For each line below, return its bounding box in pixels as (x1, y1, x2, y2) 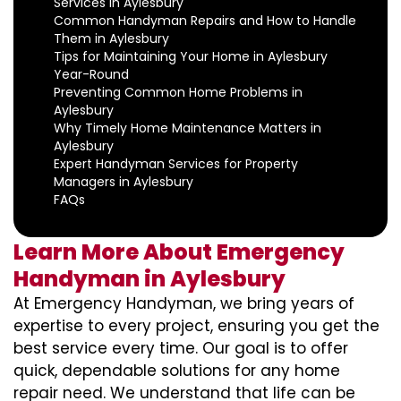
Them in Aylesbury (54, 30, 169, 47)
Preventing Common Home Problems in (54, 83, 303, 101)
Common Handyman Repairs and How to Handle (54, 12, 356, 30)
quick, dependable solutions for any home (13, 360, 340, 381)
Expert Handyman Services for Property (54, 155, 298, 173)
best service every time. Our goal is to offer (13, 337, 348, 359)
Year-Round (54, 65, 129, 83)
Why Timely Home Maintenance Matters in (54, 119, 321, 137)
